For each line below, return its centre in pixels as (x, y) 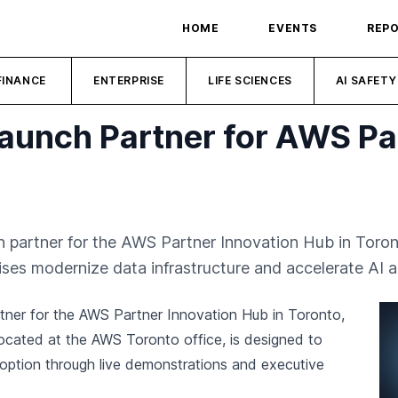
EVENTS (293, 28)
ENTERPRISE (129, 80)
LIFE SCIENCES (250, 80)
